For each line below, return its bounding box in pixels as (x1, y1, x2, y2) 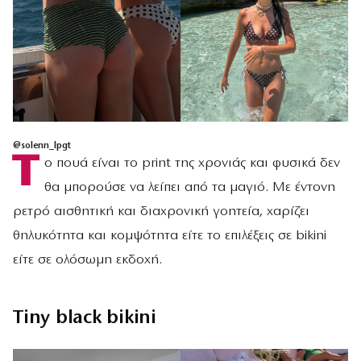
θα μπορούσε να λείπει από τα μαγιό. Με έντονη (44, 180, 335, 194)
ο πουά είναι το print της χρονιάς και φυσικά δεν (44, 156, 340, 170)
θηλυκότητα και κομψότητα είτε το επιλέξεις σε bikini (13, 229, 326, 243)
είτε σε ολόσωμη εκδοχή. (13, 253, 162, 267)
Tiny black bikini (13, 309, 156, 329)
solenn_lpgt (20, 141, 71, 151)
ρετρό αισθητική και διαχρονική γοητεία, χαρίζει (13, 205, 309, 218)
